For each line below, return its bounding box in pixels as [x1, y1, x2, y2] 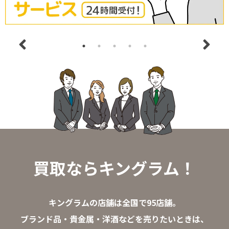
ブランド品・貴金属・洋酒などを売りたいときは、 [20, 213, 209, 225]
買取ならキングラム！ [33, 156, 196, 179]
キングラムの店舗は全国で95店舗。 [49, 196, 180, 209]
